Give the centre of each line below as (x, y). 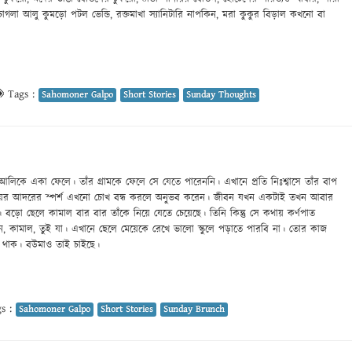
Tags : (21, 94)
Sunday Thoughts (221, 94)
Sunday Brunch (194, 309)
